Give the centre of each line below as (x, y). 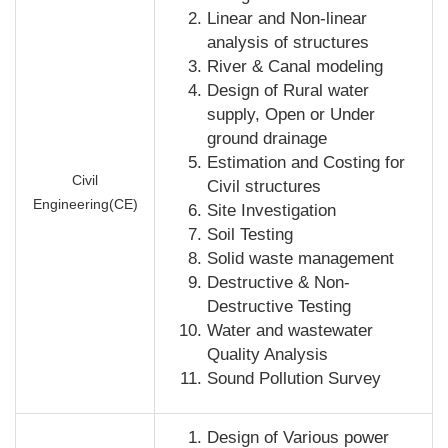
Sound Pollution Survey (294, 379)
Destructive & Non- (278, 283)
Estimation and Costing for (306, 163)
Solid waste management (300, 259)
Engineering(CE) (85, 204)
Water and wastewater (290, 331)
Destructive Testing (279, 307)
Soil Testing (250, 235)
